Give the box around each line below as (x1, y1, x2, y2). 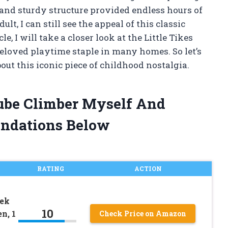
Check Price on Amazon (99, 208, 187, 218)
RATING (37, 164, 64, 173)
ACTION (134, 164, 162, 173)
